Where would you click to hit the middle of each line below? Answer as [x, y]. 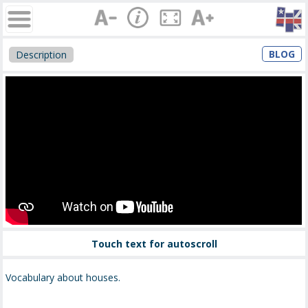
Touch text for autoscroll [154, 243]
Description [42, 54]
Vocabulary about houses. [63, 278]
